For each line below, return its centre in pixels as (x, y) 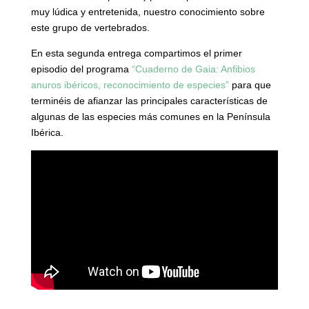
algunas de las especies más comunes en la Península (150, 116)
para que (250, 84)
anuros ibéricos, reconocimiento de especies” (130, 84)
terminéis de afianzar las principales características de (149, 100)
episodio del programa (81, 69)
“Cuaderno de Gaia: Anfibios (193, 69)
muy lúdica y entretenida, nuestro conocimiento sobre (148, 11)
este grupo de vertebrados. (90, 27)
